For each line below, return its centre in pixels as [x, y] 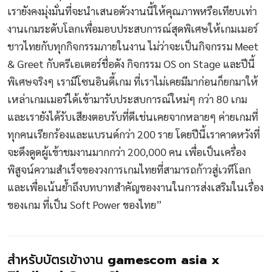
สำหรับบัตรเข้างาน [57, 260]
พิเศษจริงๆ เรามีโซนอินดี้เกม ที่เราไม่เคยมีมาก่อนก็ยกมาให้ [133, 81]
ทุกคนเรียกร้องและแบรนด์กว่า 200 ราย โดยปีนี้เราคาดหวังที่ [134, 134]
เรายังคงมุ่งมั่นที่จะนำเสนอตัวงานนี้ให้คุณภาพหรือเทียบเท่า [132, 10]
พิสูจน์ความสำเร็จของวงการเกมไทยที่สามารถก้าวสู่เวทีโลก [129, 169]
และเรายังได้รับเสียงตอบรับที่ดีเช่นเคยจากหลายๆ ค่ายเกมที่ [133, 116]
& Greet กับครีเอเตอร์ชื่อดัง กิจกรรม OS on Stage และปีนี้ [131, 63]
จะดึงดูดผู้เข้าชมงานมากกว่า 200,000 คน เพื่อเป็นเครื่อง [127, 151]
